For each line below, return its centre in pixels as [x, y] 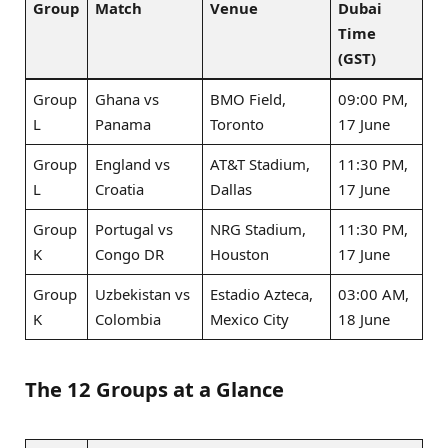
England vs [133, 163]
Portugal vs [134, 228]
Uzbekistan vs [143, 293]
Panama [123, 123]
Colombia [128, 318]
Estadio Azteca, [262, 293]
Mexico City [250, 318]
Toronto [237, 123]
